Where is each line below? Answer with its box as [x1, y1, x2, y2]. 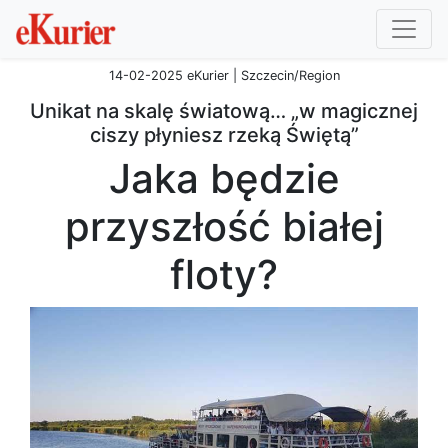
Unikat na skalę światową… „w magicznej [30, 99, 418, 123]
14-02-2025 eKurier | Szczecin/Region [108, 68, 340, 83]
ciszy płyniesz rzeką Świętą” [89, 123, 359, 147]
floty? [170, 250, 278, 299]
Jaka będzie [108, 154, 340, 203]
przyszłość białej [64, 202, 384, 251]
